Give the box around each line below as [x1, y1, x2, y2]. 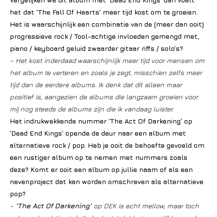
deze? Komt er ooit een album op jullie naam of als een [10, 165, 193, 173]
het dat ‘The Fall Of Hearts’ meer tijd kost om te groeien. [10, 8, 198, 16]
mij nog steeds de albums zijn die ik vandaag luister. [10, 105, 173, 113]
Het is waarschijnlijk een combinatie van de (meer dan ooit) [10, 20, 204, 28]
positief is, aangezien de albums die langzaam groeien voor [10, 93, 198, 101]
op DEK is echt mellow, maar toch [93, 201, 199, 210]
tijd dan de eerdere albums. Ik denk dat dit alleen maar [10, 80, 182, 89]
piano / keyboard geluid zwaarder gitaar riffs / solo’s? [10, 44, 183, 52]
